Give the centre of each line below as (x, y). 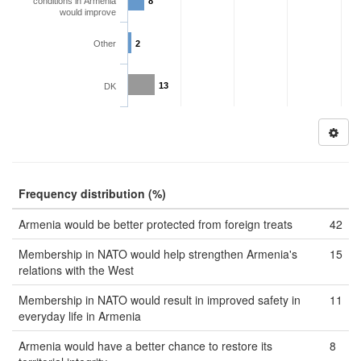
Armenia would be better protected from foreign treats (156, 224)
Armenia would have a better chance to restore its (145, 346)
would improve (87, 12)
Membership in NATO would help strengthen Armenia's (158, 254)
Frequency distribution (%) (92, 193)
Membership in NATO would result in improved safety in (160, 300)
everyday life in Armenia (80, 316)
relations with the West (76, 270)
